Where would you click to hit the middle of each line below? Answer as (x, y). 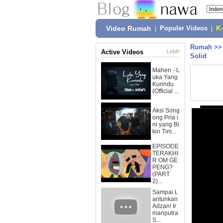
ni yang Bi (166, 124)
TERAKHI (165, 153)
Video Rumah (129, 28)
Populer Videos (184, 28)
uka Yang (165, 77)
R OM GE (165, 160)
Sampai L (165, 192)
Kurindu (163, 84)
